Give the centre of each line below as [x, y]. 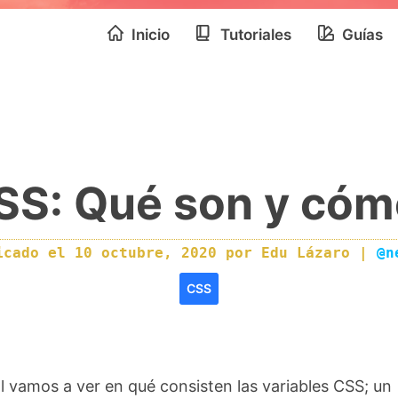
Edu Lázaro [306, 253]
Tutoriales [254, 35]
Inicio [149, 35]
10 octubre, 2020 [150, 253]
